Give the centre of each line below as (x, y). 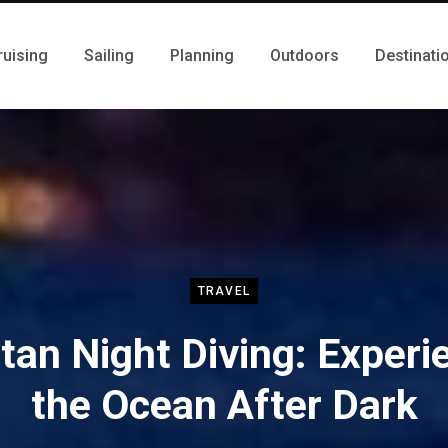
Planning (202, 55)
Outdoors (304, 55)
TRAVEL (224, 290)
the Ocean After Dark (224, 404)
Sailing (109, 55)
